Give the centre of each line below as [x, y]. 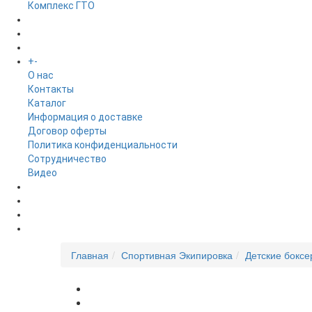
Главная [90, 255]
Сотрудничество [67, 158]
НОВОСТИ [51, 200]
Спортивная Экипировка [177, 255]
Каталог [47, 103]
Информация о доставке [85, 117]
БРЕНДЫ [48, 33]
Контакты [51, 89]
